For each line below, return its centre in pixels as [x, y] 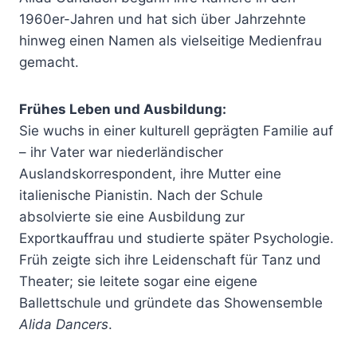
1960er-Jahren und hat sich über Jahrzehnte [163, 19]
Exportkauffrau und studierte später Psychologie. [177, 238]
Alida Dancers [64, 324]
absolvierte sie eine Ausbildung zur [132, 216]
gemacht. [49, 62]
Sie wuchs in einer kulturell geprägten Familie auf [176, 130]
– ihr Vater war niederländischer [121, 152]
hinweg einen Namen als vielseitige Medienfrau [171, 40]
